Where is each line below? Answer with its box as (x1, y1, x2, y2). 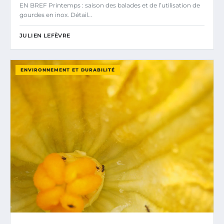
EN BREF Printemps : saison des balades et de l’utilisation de (19, 1, 200, 9)
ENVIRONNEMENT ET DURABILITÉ (20, 67, 115, 73)
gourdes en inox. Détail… (19, 11, 92, 19)
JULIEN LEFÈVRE (19, 32, 70, 39)
